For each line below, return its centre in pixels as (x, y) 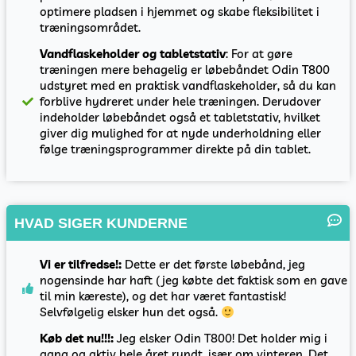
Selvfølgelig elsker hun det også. (131, 312)
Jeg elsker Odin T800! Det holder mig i (221, 339)
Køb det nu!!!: (77, 339)
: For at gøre (259, 54)
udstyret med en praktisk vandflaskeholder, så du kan (188, 86)
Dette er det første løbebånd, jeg (214, 265)
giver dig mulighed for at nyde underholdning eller (181, 133)
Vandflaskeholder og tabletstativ (133, 54)
